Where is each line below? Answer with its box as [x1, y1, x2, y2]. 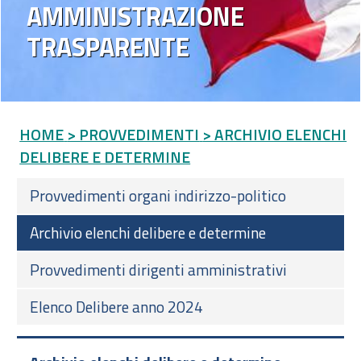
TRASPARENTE [27, 27, 189, 66]
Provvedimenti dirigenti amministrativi [30, 257, 287, 281]
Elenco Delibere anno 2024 [30, 294, 203, 318]
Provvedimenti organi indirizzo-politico [30, 183, 286, 207]
